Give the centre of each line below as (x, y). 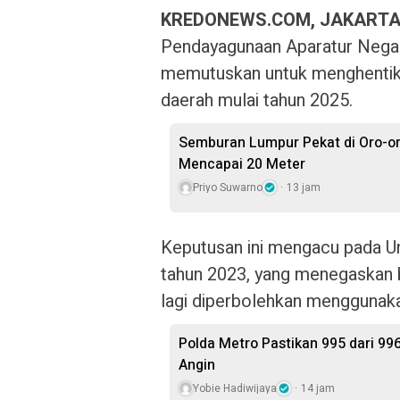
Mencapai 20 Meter (242, 164)
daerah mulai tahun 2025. (257, 100)
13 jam (304, 187)
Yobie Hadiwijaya (235, 388)
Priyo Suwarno (228, 187)
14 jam (318, 388)
